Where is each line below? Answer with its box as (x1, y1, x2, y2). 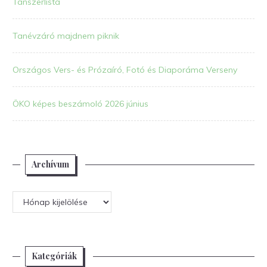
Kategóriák (32, 250, 77, 262)
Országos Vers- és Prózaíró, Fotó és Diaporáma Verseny (13, 64, 237, 76)
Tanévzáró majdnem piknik (13, 30, 119, 42)
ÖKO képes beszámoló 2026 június (13, 98, 148, 110)
